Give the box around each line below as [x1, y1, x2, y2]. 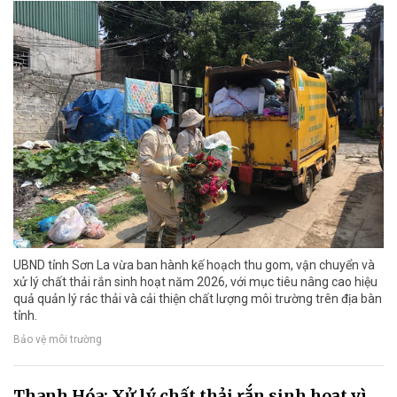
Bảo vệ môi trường [13, 332, 102, 346]
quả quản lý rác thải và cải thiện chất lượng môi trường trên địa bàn [13, 291, 382, 306]
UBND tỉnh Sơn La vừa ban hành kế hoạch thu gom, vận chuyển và [13, 257, 375, 272]
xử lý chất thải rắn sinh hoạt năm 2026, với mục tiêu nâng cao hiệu [13, 274, 378, 289]
